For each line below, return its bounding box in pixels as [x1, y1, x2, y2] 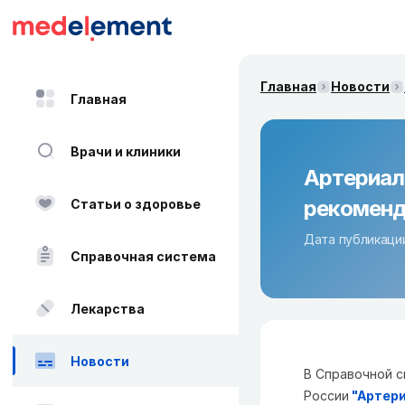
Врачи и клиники [71, 143, 181, 159]
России [304, 388, 349, 403]
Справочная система [71, 248, 216, 264]
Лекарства [71, 300, 145, 316]
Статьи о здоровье [71, 195, 201, 212]
